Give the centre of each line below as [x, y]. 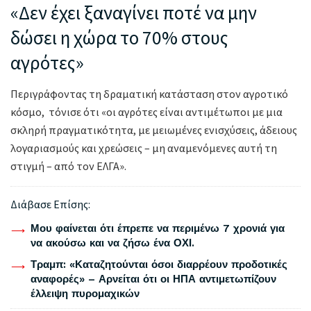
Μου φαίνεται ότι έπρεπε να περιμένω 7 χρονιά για [157, 228]
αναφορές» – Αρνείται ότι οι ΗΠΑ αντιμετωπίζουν [153, 279]
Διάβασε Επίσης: [50, 204]
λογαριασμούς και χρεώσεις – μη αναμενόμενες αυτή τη [144, 148]
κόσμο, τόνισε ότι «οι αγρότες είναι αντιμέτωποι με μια [146, 111]
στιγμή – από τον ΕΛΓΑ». [68, 166]
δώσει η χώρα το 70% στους [119, 38]
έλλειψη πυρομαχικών [85, 293]
